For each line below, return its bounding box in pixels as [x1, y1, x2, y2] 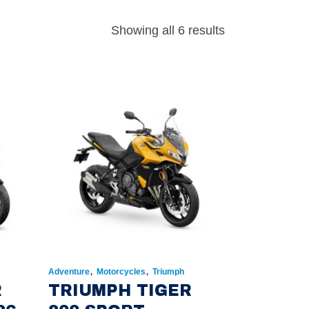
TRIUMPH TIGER [48, 282, 192, 300]
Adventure [48, 267, 90, 277]
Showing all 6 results [111, 23, 225, 37]
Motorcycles [96, 267, 146, 277]
